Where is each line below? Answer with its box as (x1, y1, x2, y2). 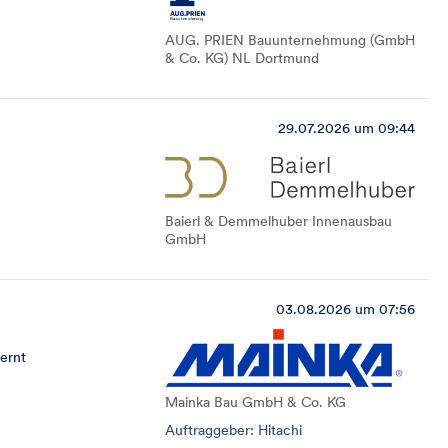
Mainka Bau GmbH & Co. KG (165, 393, 346, 411)
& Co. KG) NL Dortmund (165, 49, 319, 67)
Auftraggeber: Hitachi (165, 421, 302, 439)
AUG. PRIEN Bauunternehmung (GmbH (165, 31, 415, 49)
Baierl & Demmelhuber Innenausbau (165, 212, 392, 230)
